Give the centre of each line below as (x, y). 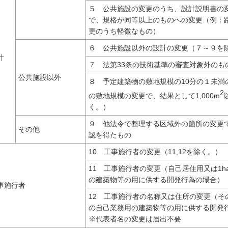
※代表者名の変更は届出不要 (135, 219)
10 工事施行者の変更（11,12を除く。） (155, 152)
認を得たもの (110, 135)
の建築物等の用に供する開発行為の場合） (156, 180)
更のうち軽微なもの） (124, 31)
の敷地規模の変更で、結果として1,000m (154, 95)
